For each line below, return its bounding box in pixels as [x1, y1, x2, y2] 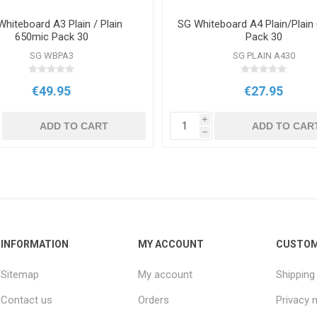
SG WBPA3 [29, 50, 74, 61]
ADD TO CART [39, 120, 108, 132]
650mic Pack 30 [14, 30, 88, 43]
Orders [138, 294, 170, 306]
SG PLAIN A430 [232, 50, 295, 61]
